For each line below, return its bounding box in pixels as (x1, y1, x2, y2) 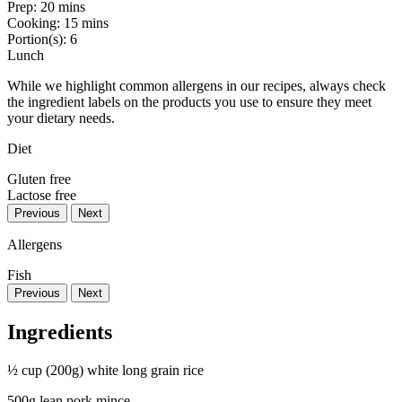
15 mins (64, 14, 109, 31)
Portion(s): (7, 31, 70, 47)
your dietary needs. (7, 109, 115, 126)
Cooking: (7, 14, 64, 31)
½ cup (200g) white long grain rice (7, 362, 204, 378)
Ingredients (7, 319, 112, 344)
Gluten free (7, 170, 71, 187)
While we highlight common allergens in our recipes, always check (7, 77, 386, 93)
